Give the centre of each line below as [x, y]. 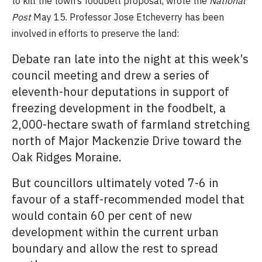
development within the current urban [115, 232]
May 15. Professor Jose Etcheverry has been [127, 17]
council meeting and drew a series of [111, 75]
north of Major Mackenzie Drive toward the [127, 141]
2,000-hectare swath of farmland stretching [131, 125]
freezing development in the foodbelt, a [119, 108]
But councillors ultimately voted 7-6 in [115, 183]
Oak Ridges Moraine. [67, 157]
